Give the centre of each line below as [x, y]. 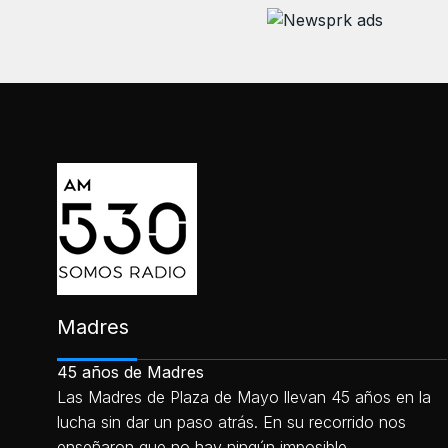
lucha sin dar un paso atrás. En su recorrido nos [231, 421]
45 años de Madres [130, 371]
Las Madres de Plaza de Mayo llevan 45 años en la [244, 396]
